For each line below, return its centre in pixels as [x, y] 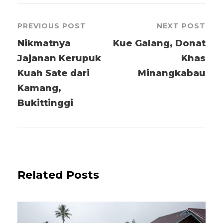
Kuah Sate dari [54, 73]
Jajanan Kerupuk [59, 58]
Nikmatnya [44, 43]
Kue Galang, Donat [159, 43]
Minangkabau [172, 73]
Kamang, [39, 88]
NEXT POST [181, 26]
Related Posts [58, 175]
